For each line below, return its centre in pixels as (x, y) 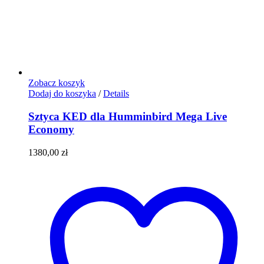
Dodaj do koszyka (62, 94)
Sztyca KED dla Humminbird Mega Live (128, 117)
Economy (51, 130)
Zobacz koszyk (57, 83)
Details (116, 94)
